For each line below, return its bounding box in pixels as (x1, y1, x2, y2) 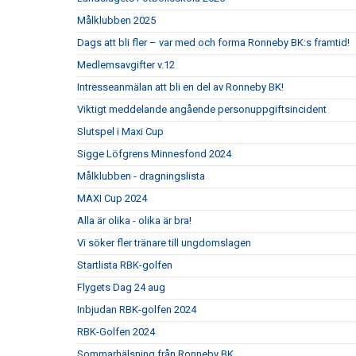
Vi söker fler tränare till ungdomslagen (77, 236, 251, 249)
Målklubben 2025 (77, 14, 156, 26)
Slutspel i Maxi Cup (77, 125, 164, 137)
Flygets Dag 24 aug (77, 281, 165, 293)
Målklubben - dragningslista (77, 169, 205, 182)
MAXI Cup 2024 (77, 192, 147, 204)
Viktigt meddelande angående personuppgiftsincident (77, 103, 327, 115)
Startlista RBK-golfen (77, 258, 172, 271)
